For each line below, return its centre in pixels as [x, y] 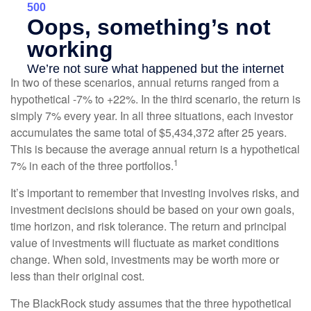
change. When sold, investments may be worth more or [145, 260]
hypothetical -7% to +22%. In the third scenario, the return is [155, 99]
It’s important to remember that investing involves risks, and [155, 193]
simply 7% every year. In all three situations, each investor [152, 116]
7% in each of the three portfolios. [92, 166]
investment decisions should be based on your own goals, [152, 210]
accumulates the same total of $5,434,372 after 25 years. [149, 133]
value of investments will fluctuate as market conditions [145, 243]
